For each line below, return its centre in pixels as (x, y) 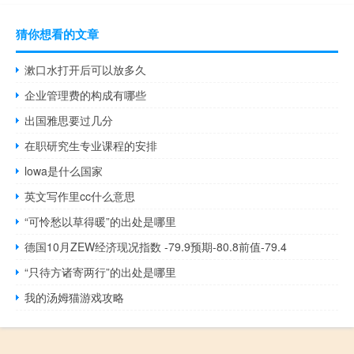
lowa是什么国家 (64, 171)
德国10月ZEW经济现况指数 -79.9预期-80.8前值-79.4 (156, 247)
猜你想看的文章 (57, 34)
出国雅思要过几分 (69, 121)
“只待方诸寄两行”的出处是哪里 (101, 272)
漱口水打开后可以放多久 (86, 70)
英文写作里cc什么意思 (80, 196)
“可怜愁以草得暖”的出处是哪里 (101, 222)
